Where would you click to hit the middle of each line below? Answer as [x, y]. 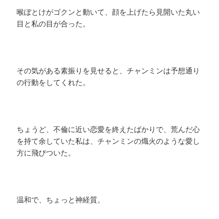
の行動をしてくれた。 [54, 82]
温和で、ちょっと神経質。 [61, 200]
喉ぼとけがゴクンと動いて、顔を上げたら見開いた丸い [109, 12]
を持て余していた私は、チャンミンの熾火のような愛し [109, 141]
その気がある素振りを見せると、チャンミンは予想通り [109, 71]
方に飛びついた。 [46, 153]
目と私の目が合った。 [54, 24]
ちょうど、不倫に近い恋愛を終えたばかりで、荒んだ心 [109, 129]
